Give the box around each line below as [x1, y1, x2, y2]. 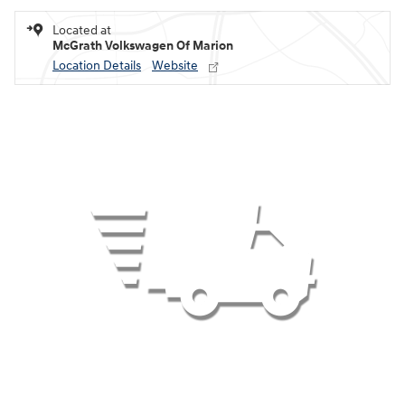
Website [152, 58, 198, 74]
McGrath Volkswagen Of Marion [52, 38, 233, 54]
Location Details [52, 58, 141, 74]
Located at [52, 23, 111, 39]
